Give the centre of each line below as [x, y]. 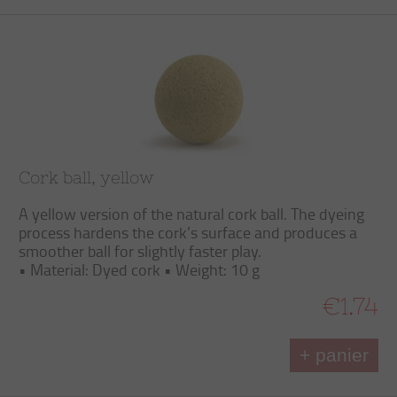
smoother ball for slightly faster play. [140, 251]
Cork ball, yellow [86, 177]
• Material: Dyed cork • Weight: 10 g [139, 269]
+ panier [334, 355]
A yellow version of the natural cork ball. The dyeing [191, 214]
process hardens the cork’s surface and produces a [188, 232]
